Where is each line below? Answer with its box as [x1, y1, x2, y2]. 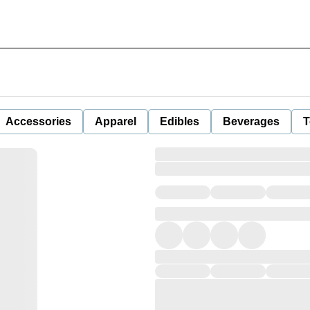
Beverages [223, 116, 280, 127]
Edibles [160, 116, 199, 127]
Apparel [95, 116, 136, 127]
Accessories [6, 116, 71, 127]
